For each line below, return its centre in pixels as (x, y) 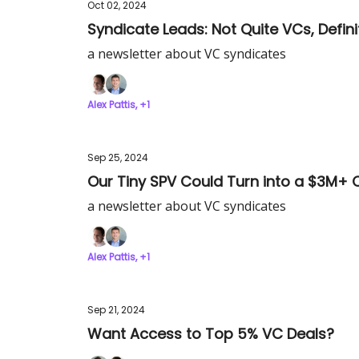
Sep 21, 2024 (116, 310)
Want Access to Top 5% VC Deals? (211, 334)
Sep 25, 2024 (118, 157)
